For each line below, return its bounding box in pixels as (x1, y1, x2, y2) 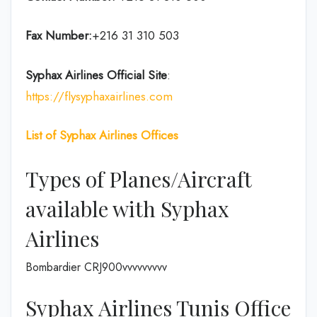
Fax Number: (25, 27, 92, 44)
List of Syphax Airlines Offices (25, 127, 178, 144)
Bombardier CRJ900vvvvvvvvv (25, 258, 167, 275)
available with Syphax (25, 194, 229, 223)
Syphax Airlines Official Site (25, 66, 167, 83)
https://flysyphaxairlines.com (25, 87, 173, 105)
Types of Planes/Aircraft (25, 164, 251, 193)
